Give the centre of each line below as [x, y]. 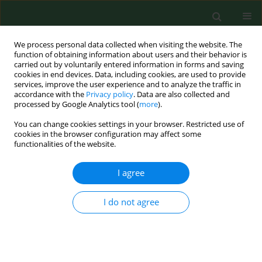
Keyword [44, 137]
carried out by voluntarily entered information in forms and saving [129, 65]
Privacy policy [110, 94]
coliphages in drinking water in [85, 201]
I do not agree [131, 202]
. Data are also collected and [182, 94]
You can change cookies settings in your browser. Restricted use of [129, 124]
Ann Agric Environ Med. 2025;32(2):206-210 [82, 250]
